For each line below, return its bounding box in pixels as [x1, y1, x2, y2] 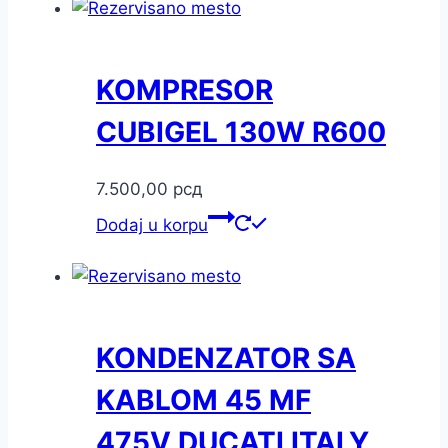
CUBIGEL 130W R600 [96, 114, 386, 149]
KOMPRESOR [96, 72, 273, 107]
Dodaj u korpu [96, 215, 208, 235]
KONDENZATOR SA [96, 341, 356, 376]
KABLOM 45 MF [96, 383, 311, 418]
